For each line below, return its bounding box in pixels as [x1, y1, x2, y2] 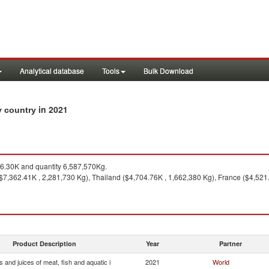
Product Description [13, 239, 76, 248]
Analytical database [20, 65, 84, 76]
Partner [219, 239, 242, 248]
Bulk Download [144, 65, 193, 76]
